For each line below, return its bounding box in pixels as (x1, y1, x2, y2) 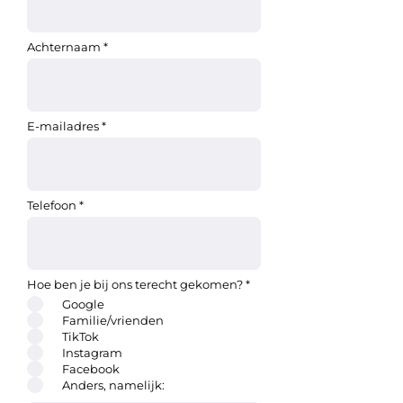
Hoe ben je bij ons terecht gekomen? (27, 277, 243, 291)
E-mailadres (27, 119, 99, 133)
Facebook (62, 361, 120, 376)
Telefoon (27, 198, 76, 212)
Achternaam (27, 40, 101, 54)
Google (62, 296, 104, 311)
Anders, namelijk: (62, 377, 165, 392)
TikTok (62, 328, 99, 344)
